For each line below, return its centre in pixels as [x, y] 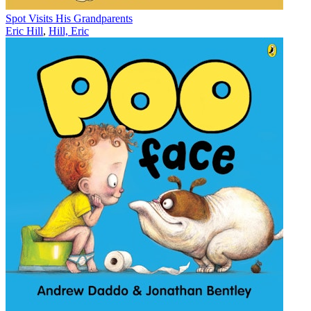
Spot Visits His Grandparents [69, 19]
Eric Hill [24, 31]
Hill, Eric [69, 31]
